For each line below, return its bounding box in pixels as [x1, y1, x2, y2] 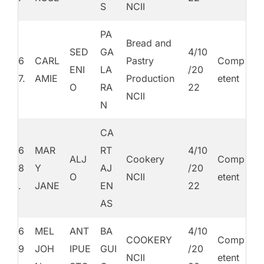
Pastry [126, 54, 154, 67]
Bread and [126, 37, 171, 49]
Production [126, 72, 174, 84]
